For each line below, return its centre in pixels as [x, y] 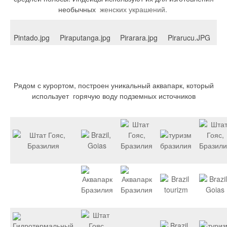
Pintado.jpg [32, 37]
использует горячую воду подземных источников [113, 96]
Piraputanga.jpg [85, 37]
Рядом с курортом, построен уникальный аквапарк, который [113, 85]
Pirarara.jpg [139, 37]
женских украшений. [134, 9]
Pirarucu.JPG [189, 37]
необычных [79, 9]
